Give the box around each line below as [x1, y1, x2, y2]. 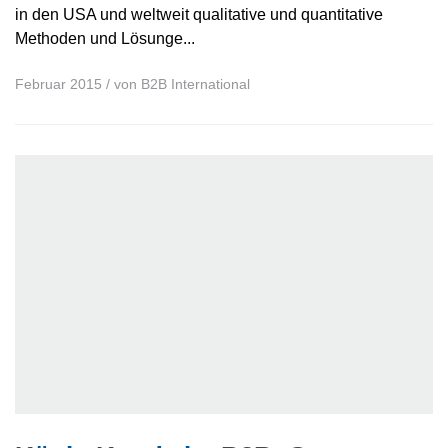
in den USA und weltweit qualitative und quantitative [15, 4, 383, 23]
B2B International [141, 75, 250, 92]
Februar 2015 [15, 75, 102, 92]
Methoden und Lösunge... [15, 28, 195, 47]
